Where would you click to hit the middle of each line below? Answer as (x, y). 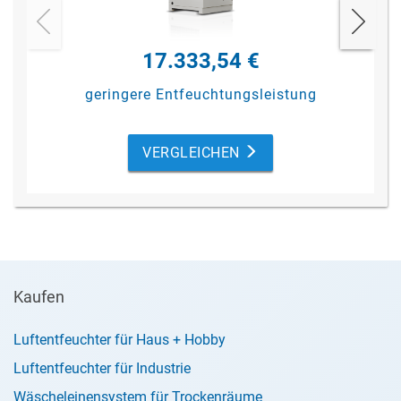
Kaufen (39, 297)
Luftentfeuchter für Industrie (102, 368)
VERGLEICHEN (193, 153)
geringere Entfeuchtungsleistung (200, 94)
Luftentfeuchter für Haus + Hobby (119, 340)
